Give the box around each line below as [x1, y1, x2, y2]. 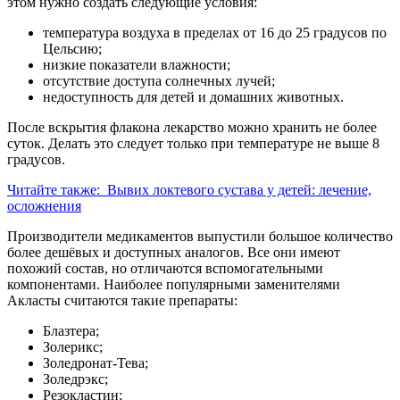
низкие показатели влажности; [43, 57, 230, 73]
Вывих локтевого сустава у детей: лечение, [107, 182, 371, 198]
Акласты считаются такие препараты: [7, 293, 237, 309]
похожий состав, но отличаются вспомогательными [7, 261, 323, 277]
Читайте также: [7, 182, 100, 198]
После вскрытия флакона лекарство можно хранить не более [7, 120, 377, 136]
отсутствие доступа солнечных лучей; [43, 73, 275, 89]
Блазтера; [43, 323, 99, 339]
